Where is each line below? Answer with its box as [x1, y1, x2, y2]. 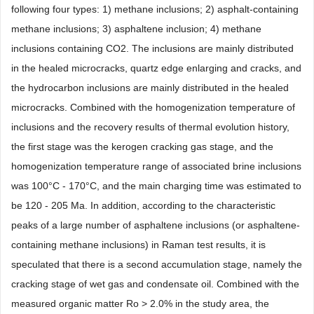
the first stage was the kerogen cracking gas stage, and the [11, 141, 273, 153]
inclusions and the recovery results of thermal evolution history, [11, 121, 289, 133]
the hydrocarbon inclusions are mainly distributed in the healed [11, 82, 289, 94]
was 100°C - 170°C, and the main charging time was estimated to [11, 180, 301, 192]
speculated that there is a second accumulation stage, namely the [11, 259, 302, 271]
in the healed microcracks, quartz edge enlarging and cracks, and [11, 62, 301, 74]
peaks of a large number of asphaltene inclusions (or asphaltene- [11, 219, 300, 231]
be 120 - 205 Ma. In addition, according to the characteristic [11, 200, 275, 212]
